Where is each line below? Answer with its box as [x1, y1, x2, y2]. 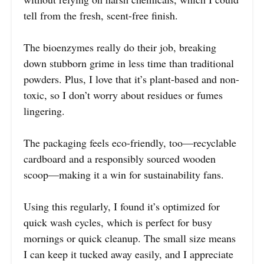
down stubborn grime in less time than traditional [24, 55, 234, 70]
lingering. [24, 103, 65, 118]
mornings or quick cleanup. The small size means [24, 230, 236, 245]
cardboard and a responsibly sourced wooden [24, 151, 216, 166]
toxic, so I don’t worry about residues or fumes [24, 87, 223, 102]
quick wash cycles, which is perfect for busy [24, 214, 212, 229]
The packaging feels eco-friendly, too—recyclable [24, 135, 236, 150]
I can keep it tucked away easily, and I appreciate [24, 246, 233, 261]
